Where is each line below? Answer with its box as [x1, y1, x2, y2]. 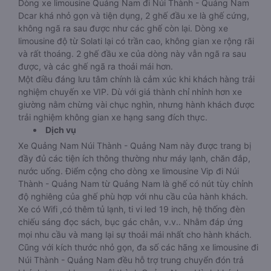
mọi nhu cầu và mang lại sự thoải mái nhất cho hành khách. [18, 229, 252, 240]
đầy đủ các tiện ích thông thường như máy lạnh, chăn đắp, [18, 153, 250, 163]
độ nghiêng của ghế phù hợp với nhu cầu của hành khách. [18, 191, 248, 201]
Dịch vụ [45, 125, 76, 135]
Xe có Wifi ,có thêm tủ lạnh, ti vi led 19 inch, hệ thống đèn [18, 204, 245, 214]
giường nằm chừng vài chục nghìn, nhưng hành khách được [18, 99, 255, 109]
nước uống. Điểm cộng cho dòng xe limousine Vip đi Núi [18, 166, 239, 176]
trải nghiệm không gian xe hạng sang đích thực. [18, 112, 207, 122]
